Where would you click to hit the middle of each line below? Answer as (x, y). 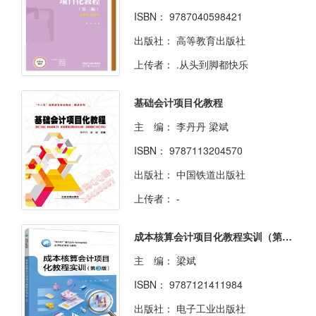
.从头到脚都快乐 (212, 64)
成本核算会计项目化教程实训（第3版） (287, 236)
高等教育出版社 (211, 40)
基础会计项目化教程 (178, 102)
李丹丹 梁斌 (202, 126)
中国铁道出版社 (211, 174)
